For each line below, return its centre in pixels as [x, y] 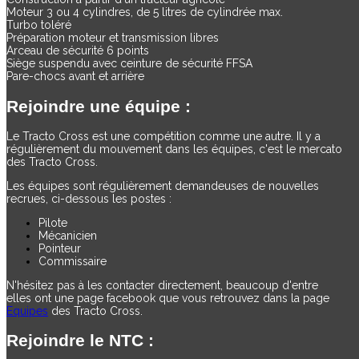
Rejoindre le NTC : [80, 341]
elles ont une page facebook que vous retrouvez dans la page [168, 298]
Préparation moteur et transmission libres [113, 38]
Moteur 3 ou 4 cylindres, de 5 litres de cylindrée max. [145, 12]
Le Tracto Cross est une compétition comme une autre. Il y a [163, 137]
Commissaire [73, 262]
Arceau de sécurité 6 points [78, 51]
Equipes [27, 311]
